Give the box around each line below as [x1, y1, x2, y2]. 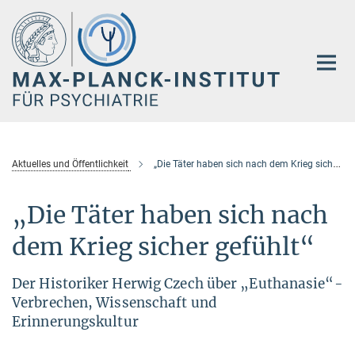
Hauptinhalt [4, 7, 70, 22]
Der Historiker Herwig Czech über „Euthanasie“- [12, 274, 343, 292]
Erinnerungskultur [12, 312, 139, 330]
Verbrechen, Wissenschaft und [12, 293, 217, 311]
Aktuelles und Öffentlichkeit [12, 158, 128, 170]
